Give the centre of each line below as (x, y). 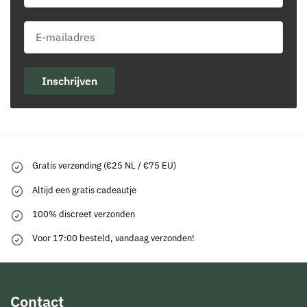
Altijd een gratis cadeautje (84, 190)
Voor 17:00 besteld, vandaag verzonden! (113, 238)
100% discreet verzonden (84, 214)
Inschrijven (70, 81)
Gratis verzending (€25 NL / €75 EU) (104, 166)
